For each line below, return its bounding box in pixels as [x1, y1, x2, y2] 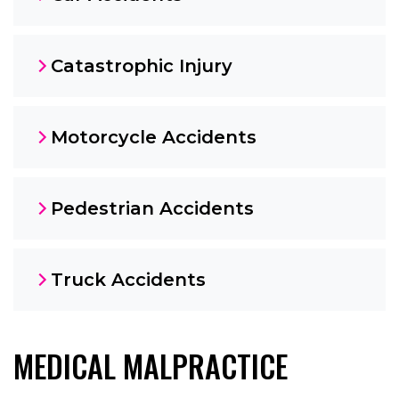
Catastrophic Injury [51, 55, 232, 77]
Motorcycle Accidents [51, 126, 256, 149]
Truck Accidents [51, 269, 206, 291]
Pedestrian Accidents [51, 198, 254, 220]
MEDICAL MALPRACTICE [13, 343, 288, 389]
